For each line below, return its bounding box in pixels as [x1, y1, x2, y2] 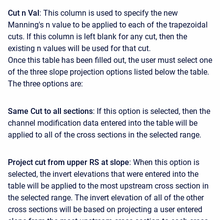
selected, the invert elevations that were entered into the [8, 169, 198, 179]
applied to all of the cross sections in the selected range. [8, 130, 201, 139]
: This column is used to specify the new [39, 8, 178, 18]
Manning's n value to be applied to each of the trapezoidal [8, 20, 208, 29]
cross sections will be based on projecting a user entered [8, 204, 202, 214]
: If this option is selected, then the [93, 106, 210, 116]
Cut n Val [8, 8, 39, 18]
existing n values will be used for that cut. [8, 43, 151, 53]
